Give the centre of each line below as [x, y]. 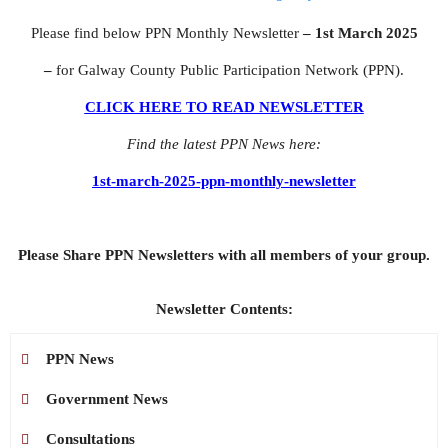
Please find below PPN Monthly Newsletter [166, 32]
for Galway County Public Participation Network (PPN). [230, 69]
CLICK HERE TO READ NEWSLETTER [224, 106]
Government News [107, 398]
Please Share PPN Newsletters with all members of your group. [224, 254]
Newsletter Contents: [224, 308]
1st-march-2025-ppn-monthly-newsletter [224, 180]
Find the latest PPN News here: [224, 143]
